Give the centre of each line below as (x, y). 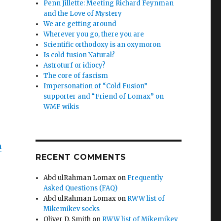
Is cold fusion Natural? (79, 55)
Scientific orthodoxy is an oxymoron (102, 45)
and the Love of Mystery (83, 14)
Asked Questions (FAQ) (81, 188)
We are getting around (80, 24)
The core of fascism (76, 76)
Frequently (146, 178)
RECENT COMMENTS (81, 157)
